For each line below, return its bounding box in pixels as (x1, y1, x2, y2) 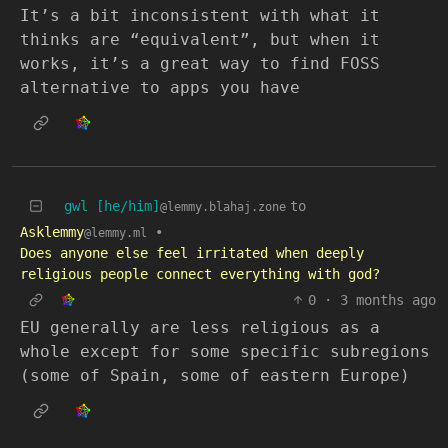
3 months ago (340, 292, 436, 309)
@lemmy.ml (84, 226, 147, 241)
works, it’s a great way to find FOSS (20, 54, 380, 74)
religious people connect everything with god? (20, 266, 380, 283)
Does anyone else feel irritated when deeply (20, 245, 364, 262)
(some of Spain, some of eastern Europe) (20, 366, 410, 386)
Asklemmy (20, 224, 84, 241)
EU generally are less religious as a (20, 318, 380, 338)
